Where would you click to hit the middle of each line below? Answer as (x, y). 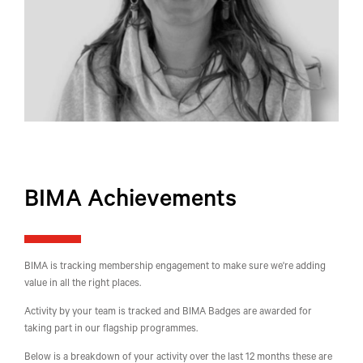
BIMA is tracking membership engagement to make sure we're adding (175, 267)
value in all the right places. (83, 284)
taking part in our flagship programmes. (111, 330)
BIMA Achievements (130, 202)
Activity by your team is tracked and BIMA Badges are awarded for (168, 313)
